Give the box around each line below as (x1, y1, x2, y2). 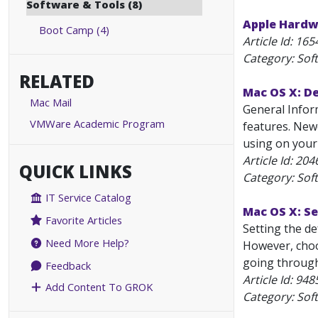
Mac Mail (30, 95, 72, 109)
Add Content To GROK (43, 280, 153, 295)
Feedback (43, 258, 92, 273)
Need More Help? (43, 236, 130, 251)
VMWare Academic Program (30, 116, 165, 131)
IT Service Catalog (43, 190, 132, 205)
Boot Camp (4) (39, 23, 109, 37)
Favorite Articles (43, 213, 123, 228)
